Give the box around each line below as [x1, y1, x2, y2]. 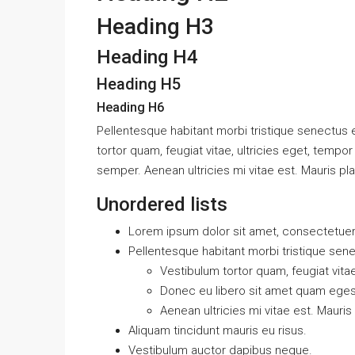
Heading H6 [97, 100, 164, 115]
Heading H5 [97, 74, 181, 94]
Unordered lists [97, 193, 227, 216]
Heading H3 [97, 13, 214, 40]
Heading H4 [97, 46, 198, 68]
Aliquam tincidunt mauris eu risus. [128, 323, 307, 338]
